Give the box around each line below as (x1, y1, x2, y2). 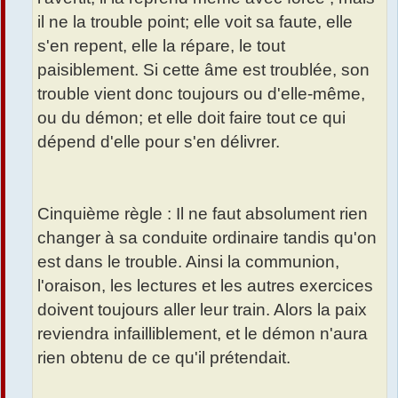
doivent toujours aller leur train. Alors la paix (37, 299, 367, 319)
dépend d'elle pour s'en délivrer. (37, 131, 280, 151)
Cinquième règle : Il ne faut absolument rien (37, 203, 368, 223)
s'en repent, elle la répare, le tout (37, 36, 285, 55)
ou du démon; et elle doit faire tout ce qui (37, 107, 346, 127)
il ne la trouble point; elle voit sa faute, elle (37, 12, 353, 31)
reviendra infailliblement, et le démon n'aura (37, 323, 368, 343)
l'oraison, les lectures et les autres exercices (37, 275, 373, 295)
